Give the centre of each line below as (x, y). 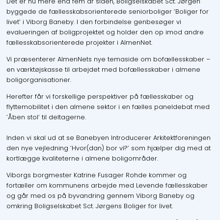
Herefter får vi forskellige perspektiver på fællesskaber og (100, 96)
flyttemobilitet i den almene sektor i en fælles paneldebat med (108, 107)
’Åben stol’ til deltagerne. (46, 117)
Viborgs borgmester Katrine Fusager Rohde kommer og (96, 175)
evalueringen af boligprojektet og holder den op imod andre (105, 32)
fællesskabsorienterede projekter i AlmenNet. (79, 43)
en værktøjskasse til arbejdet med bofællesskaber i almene (103, 69)
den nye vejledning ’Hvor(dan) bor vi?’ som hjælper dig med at (108, 148)
